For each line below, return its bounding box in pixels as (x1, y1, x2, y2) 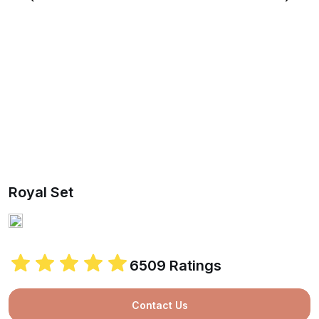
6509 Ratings (129, 257, 221, 274)
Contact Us (131, 299, 188, 312)
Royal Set (9, 184, 73, 201)
